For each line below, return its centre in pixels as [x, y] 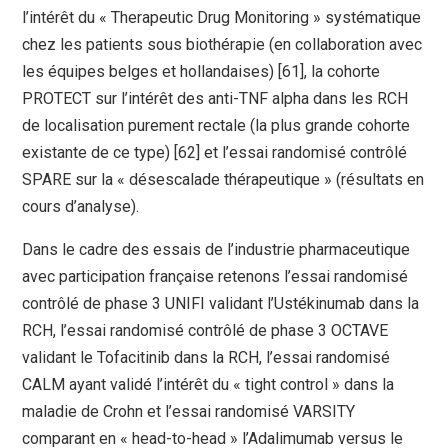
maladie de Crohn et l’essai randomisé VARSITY [189, 412]
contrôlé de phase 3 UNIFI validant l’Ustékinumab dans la [221, 304]
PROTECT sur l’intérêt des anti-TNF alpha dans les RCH [215, 99]
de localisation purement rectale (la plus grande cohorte [216, 126]
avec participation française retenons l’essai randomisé [215, 277]
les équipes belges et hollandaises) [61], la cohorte [201, 72]
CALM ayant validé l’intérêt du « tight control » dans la [208, 385]
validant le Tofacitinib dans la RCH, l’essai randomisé [206, 358]
